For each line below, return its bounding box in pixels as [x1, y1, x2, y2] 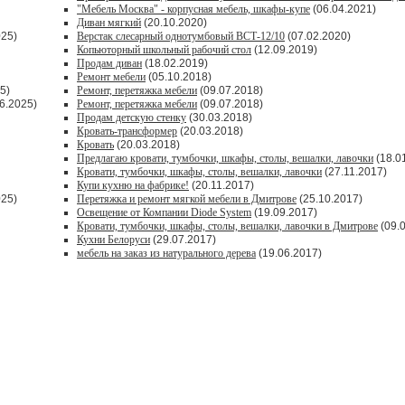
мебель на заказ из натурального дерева [77, 247, 256, 259]
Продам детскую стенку [77, 111, 186, 124]
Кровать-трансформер [77, 125, 177, 137]
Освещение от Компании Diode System [77, 206, 251, 219]
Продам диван [77, 57, 142, 70]
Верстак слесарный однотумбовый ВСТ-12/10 [77, 30, 285, 42]
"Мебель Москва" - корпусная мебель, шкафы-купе [77, 3, 310, 15]
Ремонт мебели [77, 71, 146, 83]
